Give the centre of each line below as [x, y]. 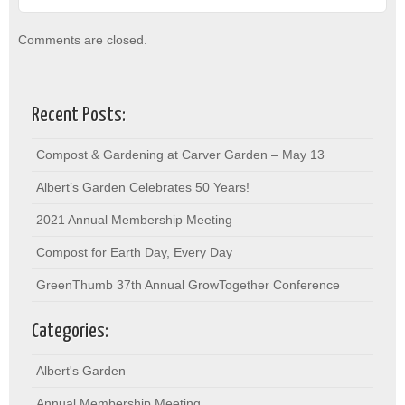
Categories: [70, 331]
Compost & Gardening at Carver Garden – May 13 [180, 154]
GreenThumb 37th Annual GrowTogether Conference [188, 284]
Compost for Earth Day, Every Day [134, 252]
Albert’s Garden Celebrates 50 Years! [143, 187]
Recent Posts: [79, 115]
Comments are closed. [83, 39]
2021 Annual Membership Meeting [134, 219]
